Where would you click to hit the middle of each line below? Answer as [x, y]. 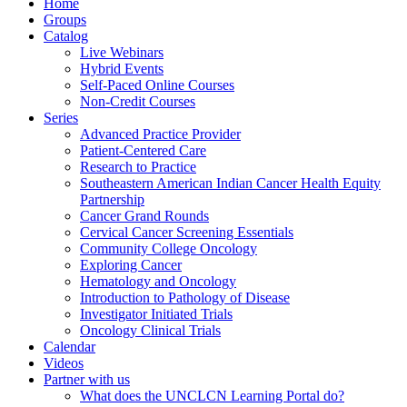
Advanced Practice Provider [160, 134]
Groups [65, 20]
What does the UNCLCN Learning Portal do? [212, 396]
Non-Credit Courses [138, 102]
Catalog [66, 36]
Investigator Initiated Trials [156, 314]
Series [61, 118]
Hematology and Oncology [158, 282]
